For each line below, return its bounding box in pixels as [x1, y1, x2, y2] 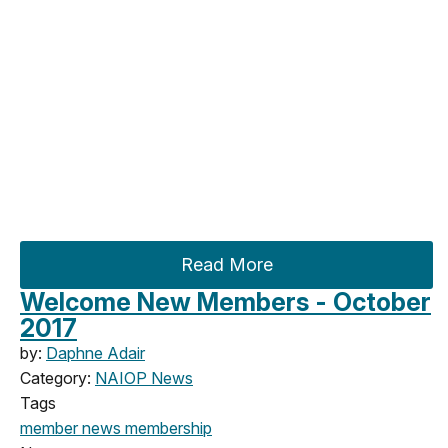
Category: [20, 367, 95, 388]
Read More [180, 253, 273, 275]
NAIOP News [95, 367, 193, 388]
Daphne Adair [46, 342, 145, 363]
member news [20, 417, 121, 438]
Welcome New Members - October [20, 286, 431, 317]
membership [121, 417, 212, 438]
